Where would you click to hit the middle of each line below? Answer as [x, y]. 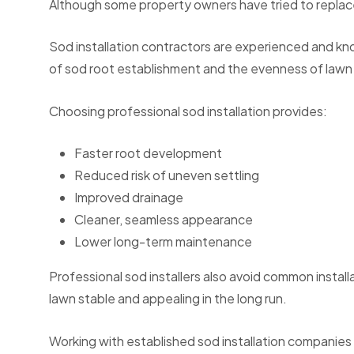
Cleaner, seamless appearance [164, 220]
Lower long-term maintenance [163, 242]
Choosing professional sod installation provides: [188, 111]
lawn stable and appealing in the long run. [168, 299]
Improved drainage [129, 198]
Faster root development [148, 153]
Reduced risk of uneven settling [167, 175]
